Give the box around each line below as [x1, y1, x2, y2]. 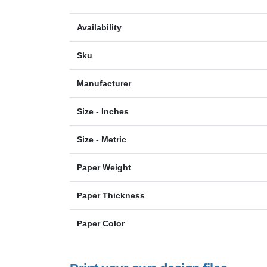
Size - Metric [77, 134, 126, 144]
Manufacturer [77, 78, 131, 88]
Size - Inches [77, 106, 129, 116]
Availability [77, 22, 122, 32]
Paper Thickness [77, 190, 145, 200]
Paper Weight [77, 162, 131, 172]
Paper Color [77, 218, 125, 228]
